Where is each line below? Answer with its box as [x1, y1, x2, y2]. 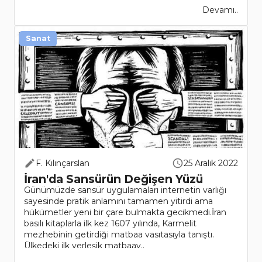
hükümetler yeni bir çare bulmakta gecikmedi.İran [24, 207, 226, 218]
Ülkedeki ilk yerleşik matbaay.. [24, 240, 144, 251]
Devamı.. [202, 5, 238, 16]
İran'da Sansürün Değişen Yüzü [24, 172, 203, 187]
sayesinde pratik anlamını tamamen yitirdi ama [24, 196, 213, 207]
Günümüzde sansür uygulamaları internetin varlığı [24, 185, 226, 196]
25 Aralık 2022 [184, 158, 238, 169]
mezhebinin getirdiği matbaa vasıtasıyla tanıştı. [24, 229, 214, 240]
